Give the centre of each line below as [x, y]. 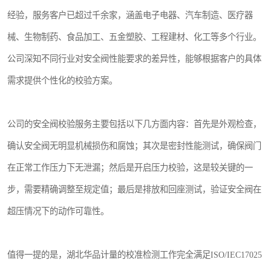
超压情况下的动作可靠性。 [58, 211]
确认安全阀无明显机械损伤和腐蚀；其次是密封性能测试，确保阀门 [134, 146]
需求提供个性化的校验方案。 [62, 81]
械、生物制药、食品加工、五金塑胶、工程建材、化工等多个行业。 [134, 37]
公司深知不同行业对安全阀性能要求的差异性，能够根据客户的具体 [134, 59]
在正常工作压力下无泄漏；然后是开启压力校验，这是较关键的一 [130, 168]
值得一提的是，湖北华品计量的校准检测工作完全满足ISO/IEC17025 [135, 255]
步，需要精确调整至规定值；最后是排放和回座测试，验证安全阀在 [134, 190]
